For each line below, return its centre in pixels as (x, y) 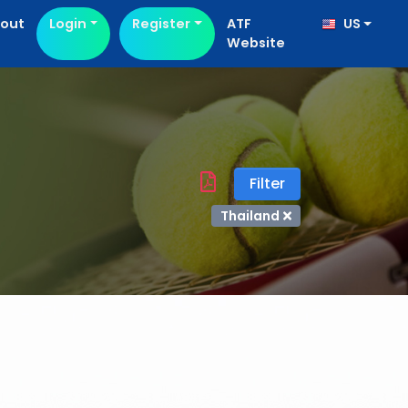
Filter (267, 184)
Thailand (250, 216)
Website (255, 43)
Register (162, 24)
